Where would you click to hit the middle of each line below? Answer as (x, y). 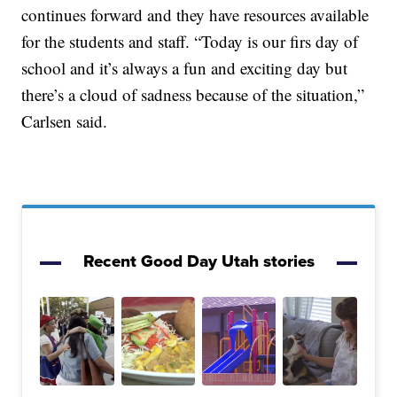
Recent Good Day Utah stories (198, 261)
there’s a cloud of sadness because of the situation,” (193, 95)
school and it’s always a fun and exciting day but (185, 68)
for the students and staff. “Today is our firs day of (190, 42)
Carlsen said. (65, 121)
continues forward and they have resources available (195, 15)
